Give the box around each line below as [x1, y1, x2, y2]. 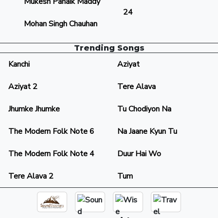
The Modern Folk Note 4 [8, 148, 94, 159]
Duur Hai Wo [117, 148, 161, 159]
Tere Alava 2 [8, 171, 54, 182]
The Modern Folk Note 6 [8, 126, 94, 137]
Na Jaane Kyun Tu [117, 126, 177, 137]
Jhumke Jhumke [8, 104, 60, 114]
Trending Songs [73, 43, 145, 53]
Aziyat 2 [8, 81, 37, 92]
